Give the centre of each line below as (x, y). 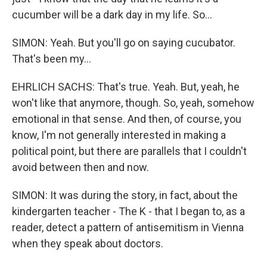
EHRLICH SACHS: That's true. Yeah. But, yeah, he (126, 87)
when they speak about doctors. (88, 243)
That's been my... (52, 59)
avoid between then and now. (80, 167)
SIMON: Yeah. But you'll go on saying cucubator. (124, 43)
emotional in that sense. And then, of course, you (127, 119)
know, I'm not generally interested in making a (119, 135)
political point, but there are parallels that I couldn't (129, 151)
